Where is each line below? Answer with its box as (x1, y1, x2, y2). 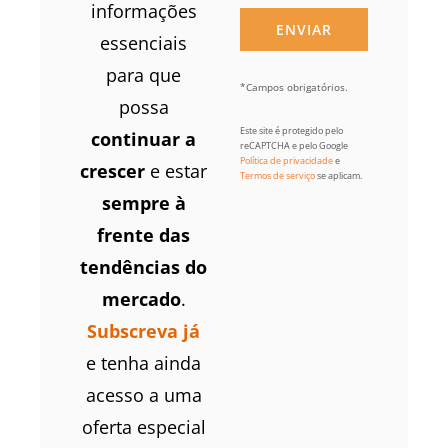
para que (106, 62, 182, 87)
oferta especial (81, 414, 206, 439)
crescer (80, 158, 146, 183)
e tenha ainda (86, 350, 202, 375)
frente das (97, 222, 191, 247)
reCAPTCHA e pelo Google (240, 139, 349, 152)
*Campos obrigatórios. (240, 80, 349, 94)
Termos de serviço (240, 169, 316, 182)
